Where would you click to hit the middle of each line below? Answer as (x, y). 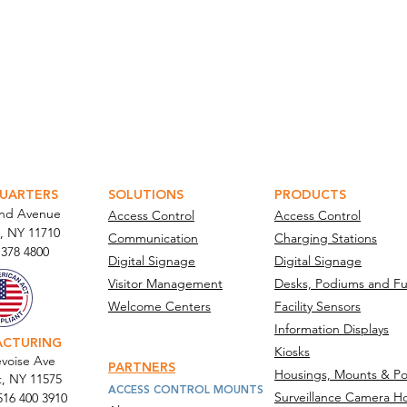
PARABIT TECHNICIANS (206, 133)
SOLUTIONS (146, 195)
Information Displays (332, 329)
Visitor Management (165, 283)
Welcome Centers (159, 306)
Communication (153, 238)
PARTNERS (142, 368)
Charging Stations (326, 238)
